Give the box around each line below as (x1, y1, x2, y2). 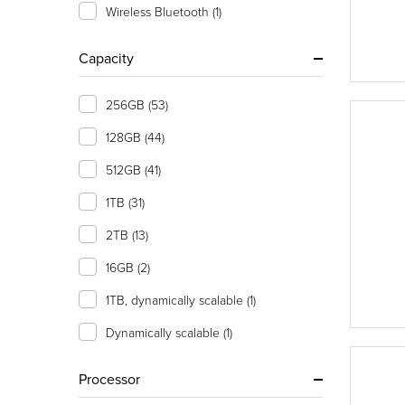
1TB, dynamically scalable (106, 291, 247, 308)
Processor (79, 369, 140, 389)
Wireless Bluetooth (106, 3, 212, 20)
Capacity (79, 48, 134, 68)
